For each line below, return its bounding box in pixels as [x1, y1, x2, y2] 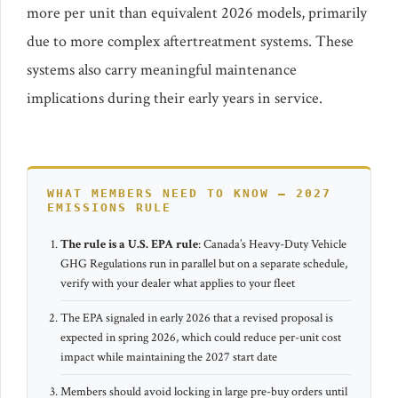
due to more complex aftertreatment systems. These [27, 30, 354, 52]
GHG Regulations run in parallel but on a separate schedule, [60, 255, 347, 272]
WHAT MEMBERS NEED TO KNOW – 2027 [47, 186, 331, 200]
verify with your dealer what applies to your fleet [60, 275, 295, 291]
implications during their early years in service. [27, 87, 322, 108]
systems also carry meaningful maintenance [27, 59, 297, 80]
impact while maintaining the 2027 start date [60, 348, 277, 365]
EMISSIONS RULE [47, 200, 171, 214]
